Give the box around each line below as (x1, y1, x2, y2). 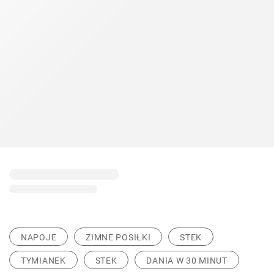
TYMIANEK (21, 256, 66, 265)
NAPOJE (21, 232, 57, 242)
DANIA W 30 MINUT (146, 256, 228, 265)
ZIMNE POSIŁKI (86, 232, 151, 242)
